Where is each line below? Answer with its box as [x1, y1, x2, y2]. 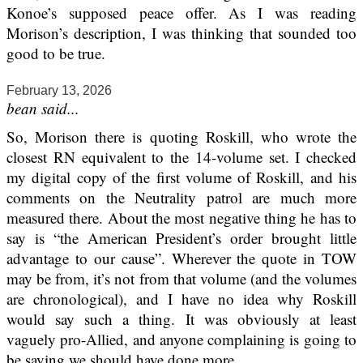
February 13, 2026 [6, 83, 112, 97]
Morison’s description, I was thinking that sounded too [6, 22, 357, 43]
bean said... [6, 97, 79, 118]
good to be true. [6, 42, 105, 63]
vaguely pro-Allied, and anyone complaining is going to [6, 328, 357, 349]
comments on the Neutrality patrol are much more [6, 186, 357, 207]
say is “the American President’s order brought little [6, 227, 357, 248]
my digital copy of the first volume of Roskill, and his [6, 166, 357, 187]
